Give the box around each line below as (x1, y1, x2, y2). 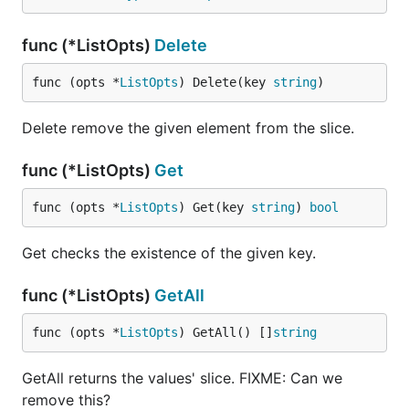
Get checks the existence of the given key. (22, 244, 316, 262)
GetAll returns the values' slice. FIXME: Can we (22, 369, 342, 387)
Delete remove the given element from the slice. (22, 119, 354, 137)
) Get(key (178, 200, 251, 215)
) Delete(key (178, 75, 273, 89)
